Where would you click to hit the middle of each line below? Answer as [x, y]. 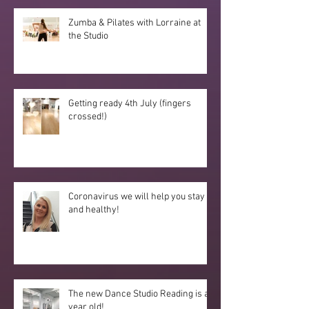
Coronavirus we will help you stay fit [141, 197]
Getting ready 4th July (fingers [130, 103]
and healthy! [94, 210]
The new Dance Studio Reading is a [139, 294]
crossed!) [88, 117]
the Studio [88, 36]
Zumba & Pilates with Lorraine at [134, 23]
